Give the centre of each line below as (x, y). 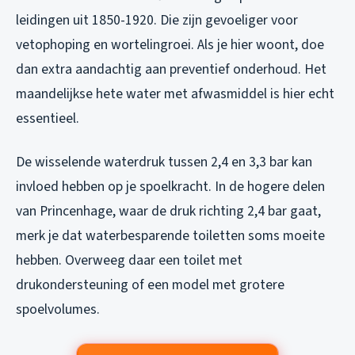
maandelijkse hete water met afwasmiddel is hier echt (175, 94)
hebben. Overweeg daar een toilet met (129, 260)
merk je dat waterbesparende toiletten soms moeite (170, 235)
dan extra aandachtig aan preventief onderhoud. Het (171, 69)
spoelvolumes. (58, 309)
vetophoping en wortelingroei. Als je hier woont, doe (170, 44)
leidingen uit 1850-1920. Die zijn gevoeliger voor (157, 20)
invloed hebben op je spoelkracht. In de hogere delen (170, 186)
